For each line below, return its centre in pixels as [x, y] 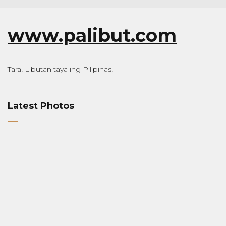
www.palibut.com [92, 35]
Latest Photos [41, 106]
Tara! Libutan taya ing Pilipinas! [60, 69]
